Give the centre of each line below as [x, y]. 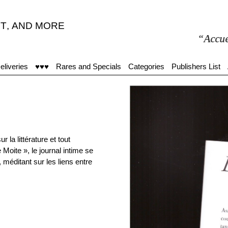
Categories [146, 66]
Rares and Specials [89, 66]
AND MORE [38, 26]
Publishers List [196, 66]
